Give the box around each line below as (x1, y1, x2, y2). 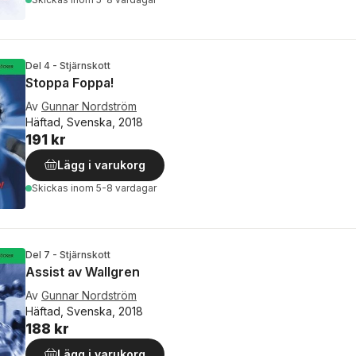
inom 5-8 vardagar (71, 182, 157, 195)
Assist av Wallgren (25, 263, 140, 280)
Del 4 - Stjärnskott (25, 60, 110, 72)
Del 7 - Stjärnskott (25, 248, 110, 261)
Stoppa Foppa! (25, 75, 114, 91)
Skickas (32, 182, 71, 195)
